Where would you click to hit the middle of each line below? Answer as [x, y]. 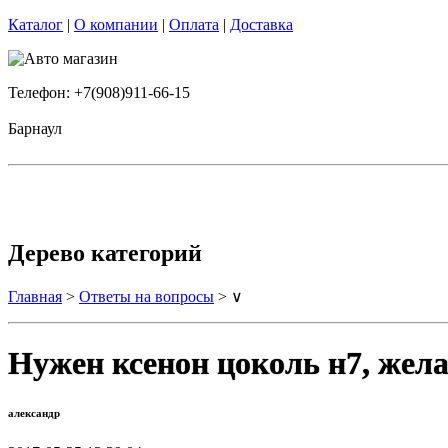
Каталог [35, 24]
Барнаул [35, 128]
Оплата [194, 24]
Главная [35, 296]
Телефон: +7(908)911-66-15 [99, 92]
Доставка [261, 24]
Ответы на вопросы [146, 296]
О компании [116, 24]
